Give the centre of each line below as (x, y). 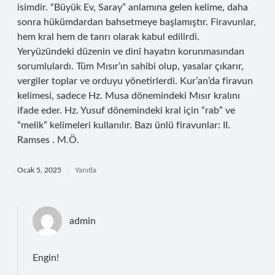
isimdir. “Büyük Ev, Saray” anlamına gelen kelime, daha (133, 7)
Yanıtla (86, 170)
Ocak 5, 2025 (39, 170)
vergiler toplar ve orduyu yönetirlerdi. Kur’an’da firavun (135, 81)
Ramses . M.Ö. (48, 140)
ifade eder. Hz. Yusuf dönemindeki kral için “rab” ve (126, 110)
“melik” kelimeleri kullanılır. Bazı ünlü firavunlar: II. (124, 125)
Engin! (46, 258)
